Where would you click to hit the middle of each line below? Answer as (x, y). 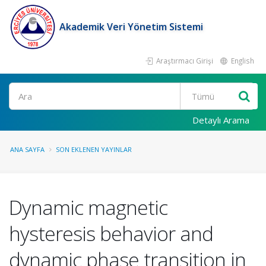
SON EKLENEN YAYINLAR (94, 149)
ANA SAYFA (27, 149)
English (242, 61)
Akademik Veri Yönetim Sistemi (131, 27)
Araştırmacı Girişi (184, 61)
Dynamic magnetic (88, 207)
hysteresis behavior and (111, 233)
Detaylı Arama (221, 120)
